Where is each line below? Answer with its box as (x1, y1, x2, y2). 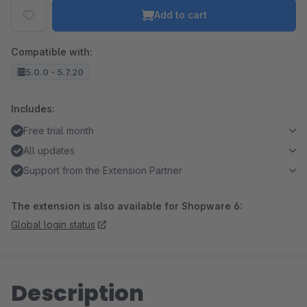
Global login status (11, 219, 95, 230)
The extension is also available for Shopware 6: (11, 200, 243, 212)
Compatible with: (11, 46, 93, 58)
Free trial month (23, 125, 94, 136)
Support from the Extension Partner (23, 164, 182, 176)
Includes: (11, 103, 55, 114)
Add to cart (153, 9, 207, 21)
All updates (23, 145, 75, 156)
